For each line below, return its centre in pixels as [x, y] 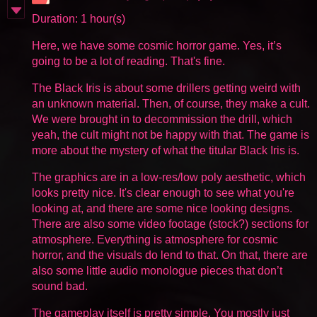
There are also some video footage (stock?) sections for [170, 224]
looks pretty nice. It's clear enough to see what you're [163, 192]
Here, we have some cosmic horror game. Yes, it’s [157, 45]
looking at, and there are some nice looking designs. [162, 208]
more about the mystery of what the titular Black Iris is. [166, 150]
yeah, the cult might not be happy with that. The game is [171, 134]
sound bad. [60, 286]
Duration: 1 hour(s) [79, 18]
